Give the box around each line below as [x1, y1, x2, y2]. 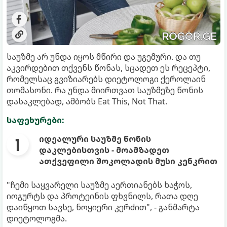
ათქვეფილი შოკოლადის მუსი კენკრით [39, 155, 217, 167]
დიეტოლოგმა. [7, 212, 67, 224]
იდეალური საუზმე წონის [39, 133, 151, 144]
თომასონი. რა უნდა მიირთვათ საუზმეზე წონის [7, 84, 203, 96]
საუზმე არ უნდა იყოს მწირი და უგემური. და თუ [7, 51, 201, 62]
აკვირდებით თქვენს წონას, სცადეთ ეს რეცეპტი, [7, 62, 210, 73]
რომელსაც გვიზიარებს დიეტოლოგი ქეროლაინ [7, 73, 206, 85]
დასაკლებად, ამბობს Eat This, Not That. [7, 95, 167, 107]
